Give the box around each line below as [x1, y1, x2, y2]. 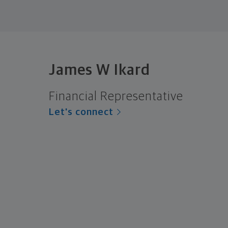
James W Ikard [49, 62, 150, 78]
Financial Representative [49, 90, 183, 103]
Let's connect [49, 107, 113, 117]
